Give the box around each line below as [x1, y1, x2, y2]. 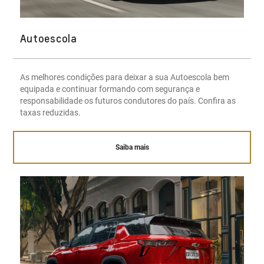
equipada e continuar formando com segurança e [19, 84, 200, 94]
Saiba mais [115, 143, 149, 152]
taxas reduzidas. [19, 108, 81, 117]
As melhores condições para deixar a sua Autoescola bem [19, 72, 229, 82]
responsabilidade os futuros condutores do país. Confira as [19, 96, 236, 105]
